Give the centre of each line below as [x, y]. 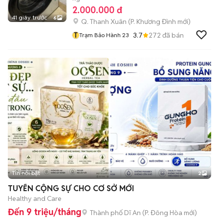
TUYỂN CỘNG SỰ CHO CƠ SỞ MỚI [71, 188]
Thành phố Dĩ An [115, 212]
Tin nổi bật [26, 173]
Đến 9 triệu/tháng [44, 212]
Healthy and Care [35, 198]
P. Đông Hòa [164, 212]
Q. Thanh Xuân [104, 22]
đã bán [172, 35]
